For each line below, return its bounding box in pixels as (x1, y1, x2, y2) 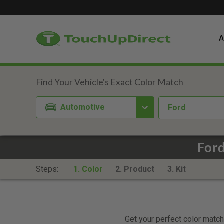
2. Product (115, 164, 155, 174)
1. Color (73, 164, 103, 174)
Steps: (36, 164, 60, 174)
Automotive (60, 102, 105, 112)
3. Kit (167, 164, 186, 174)
